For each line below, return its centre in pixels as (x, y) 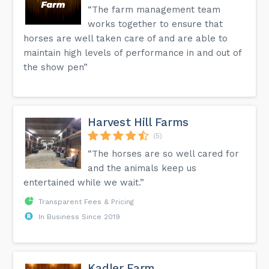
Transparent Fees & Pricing (86, 201)
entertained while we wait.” (84, 182)
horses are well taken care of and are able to (126, 38)
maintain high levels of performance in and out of (133, 53)
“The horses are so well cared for (164, 153)
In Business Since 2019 (80, 216)
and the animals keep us (142, 168)
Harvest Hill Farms (138, 122)
